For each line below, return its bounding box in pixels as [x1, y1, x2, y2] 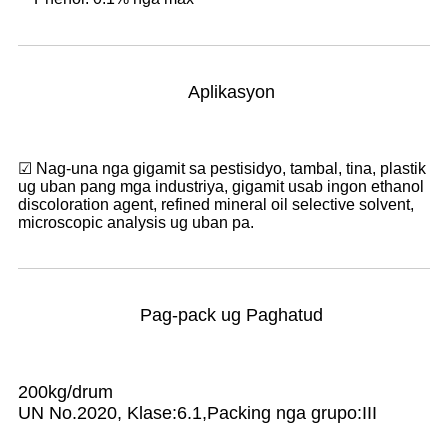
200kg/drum [18, 382, 113, 402]
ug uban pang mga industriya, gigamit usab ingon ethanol [18, 178, 424, 195]
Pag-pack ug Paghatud [140, 305, 323, 325]
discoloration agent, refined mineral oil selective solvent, [18, 196, 414, 213]
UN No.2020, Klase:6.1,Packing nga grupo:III [18, 403, 377, 423]
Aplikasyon [188, 82, 275, 102]
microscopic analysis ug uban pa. [18, 214, 254, 231]
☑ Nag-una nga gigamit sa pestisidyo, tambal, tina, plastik [18, 160, 426, 177]
